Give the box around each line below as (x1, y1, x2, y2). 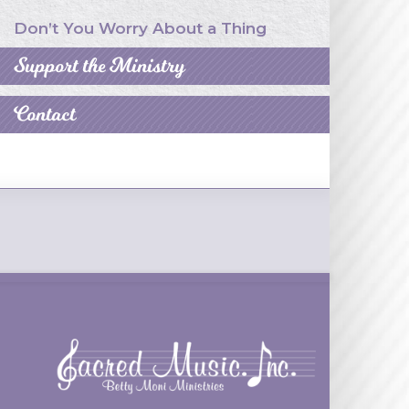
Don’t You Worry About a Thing (14, 19, 267, 37)
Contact (14, 99, 76, 130)
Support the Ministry (14, 50, 185, 81)
